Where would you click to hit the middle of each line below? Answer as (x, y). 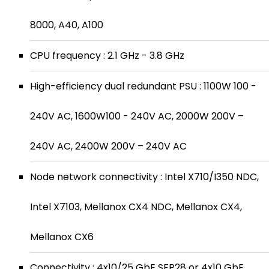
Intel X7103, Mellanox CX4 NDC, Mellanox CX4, (136, 207)
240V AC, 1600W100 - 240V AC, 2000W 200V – (137, 116)
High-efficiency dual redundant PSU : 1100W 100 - (143, 86)
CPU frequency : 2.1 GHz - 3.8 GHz (107, 56)
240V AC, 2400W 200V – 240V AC (108, 146)
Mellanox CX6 (62, 237)
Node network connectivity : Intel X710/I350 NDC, (144, 177)
